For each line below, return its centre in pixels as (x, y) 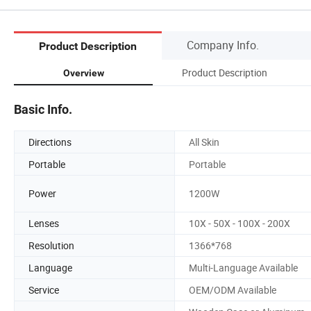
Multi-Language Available (243, 267)
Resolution (51, 245)
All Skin (204, 142)
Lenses (44, 223)
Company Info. (223, 45)
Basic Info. (43, 109)
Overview (83, 73)
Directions (50, 142)
